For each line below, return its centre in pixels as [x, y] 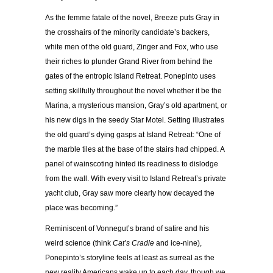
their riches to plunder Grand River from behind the [129, 61]
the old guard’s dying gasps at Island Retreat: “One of [133, 134]
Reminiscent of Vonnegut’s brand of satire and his [127, 228]
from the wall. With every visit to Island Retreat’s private [136, 178]
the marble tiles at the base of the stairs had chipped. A [135, 149]
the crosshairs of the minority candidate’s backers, [127, 32]
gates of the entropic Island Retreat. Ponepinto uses [130, 76]
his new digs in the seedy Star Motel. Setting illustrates [135, 120]
